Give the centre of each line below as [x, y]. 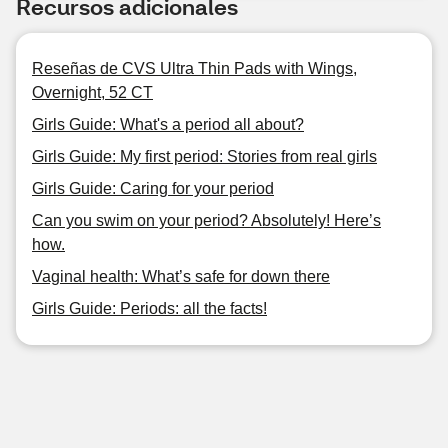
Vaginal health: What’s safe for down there [181, 276]
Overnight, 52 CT [92, 92]
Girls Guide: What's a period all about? [168, 124]
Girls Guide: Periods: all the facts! [149, 308]
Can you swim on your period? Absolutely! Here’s [206, 220]
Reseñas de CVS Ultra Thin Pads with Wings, [194, 68]
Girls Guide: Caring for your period [153, 188]
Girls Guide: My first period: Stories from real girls [204, 156]
